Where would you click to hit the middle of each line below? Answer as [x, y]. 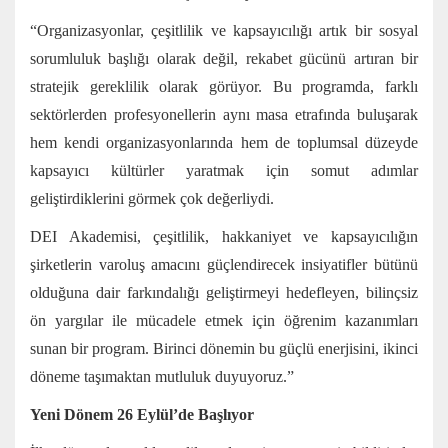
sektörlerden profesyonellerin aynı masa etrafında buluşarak [224, 115]
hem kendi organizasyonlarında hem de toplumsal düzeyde [224, 143]
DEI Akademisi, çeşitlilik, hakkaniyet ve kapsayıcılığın [224, 237]
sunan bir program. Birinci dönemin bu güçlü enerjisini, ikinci [224, 349]
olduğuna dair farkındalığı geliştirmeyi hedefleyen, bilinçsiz [224, 293]
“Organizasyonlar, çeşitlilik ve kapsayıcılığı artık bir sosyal [224, 31]
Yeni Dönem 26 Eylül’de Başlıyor [142, 415]
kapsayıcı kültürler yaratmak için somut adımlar [224, 171]
